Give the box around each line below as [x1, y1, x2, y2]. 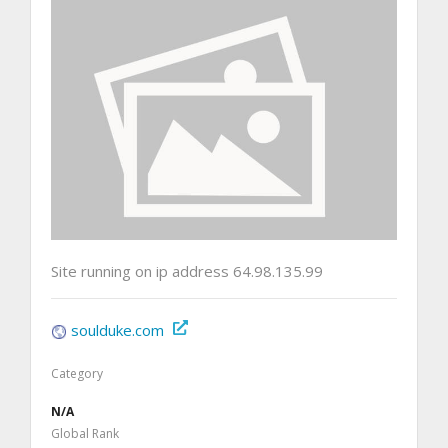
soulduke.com [71, 319, 164, 340]
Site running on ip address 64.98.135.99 [51, 260, 323, 281]
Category [51, 364, 103, 382]
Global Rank [51, 424, 119, 442]
